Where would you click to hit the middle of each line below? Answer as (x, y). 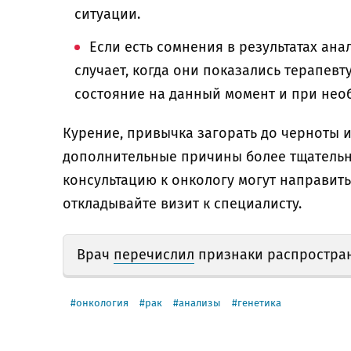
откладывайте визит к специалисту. (182, 204)
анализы (200, 303)
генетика (259, 303)
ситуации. (107, 14)
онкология (102, 303)
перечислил (154, 255)
